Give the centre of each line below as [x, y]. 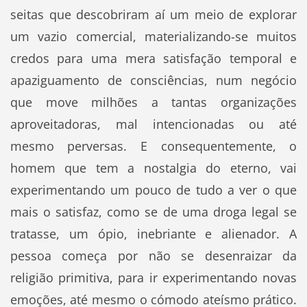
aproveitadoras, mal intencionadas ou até [153, 124]
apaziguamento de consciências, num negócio [153, 81]
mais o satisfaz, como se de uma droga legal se [153, 212]
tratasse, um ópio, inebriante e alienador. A [153, 234]
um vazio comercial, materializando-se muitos [153, 37]
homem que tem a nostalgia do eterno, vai [153, 168]
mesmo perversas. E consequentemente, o [153, 146]
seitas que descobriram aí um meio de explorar [153, 15]
